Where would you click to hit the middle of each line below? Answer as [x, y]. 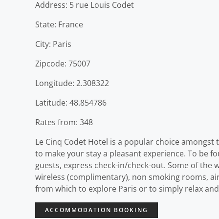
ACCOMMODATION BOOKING [97, 210]
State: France [59, 24]
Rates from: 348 [64, 122]
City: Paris [53, 44]
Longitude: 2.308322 [72, 83]
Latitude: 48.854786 [71, 102]
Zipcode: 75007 [63, 63]
